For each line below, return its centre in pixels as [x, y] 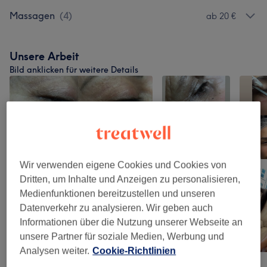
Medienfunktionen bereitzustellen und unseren [118, 194]
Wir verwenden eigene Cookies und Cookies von [123, 165]
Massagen [32, 15]
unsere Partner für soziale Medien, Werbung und [122, 237]
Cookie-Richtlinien [134, 251]
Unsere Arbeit [44, 56]
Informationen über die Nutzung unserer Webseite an [131, 222]
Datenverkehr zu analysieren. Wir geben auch [117, 208]
